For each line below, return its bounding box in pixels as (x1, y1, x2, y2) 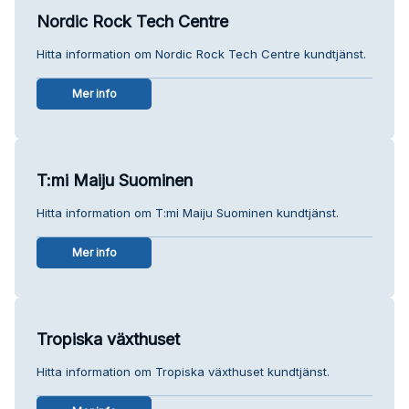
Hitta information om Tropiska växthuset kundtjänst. (37, 363, 330, 379)
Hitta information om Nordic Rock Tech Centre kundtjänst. (37, 46, 366, 61)
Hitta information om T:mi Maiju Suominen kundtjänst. (37, 204, 339, 220)
